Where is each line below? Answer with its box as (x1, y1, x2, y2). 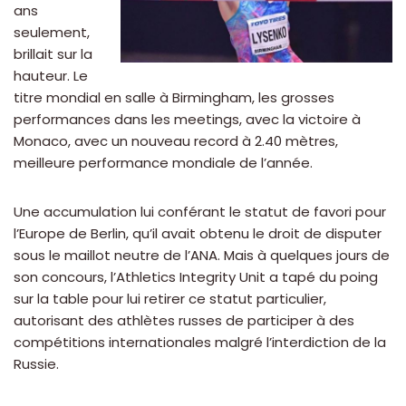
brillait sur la (14, 44, 92, 64)
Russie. (14, 354, 59, 374)
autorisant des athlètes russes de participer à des (14, 311, 354, 331)
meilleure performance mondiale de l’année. (14, 153, 313, 173)
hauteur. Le (14, 66, 88, 86)
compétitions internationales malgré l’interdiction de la (14, 333, 386, 353)
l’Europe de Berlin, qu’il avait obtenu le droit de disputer (14, 224, 382, 244)
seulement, (14, 23, 90, 43)
